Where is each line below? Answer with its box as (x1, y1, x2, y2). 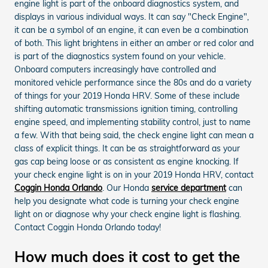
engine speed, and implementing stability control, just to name (14, 116, 251, 127)
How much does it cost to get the (14, 247, 240, 266)
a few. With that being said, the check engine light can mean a (14, 129, 254, 141)
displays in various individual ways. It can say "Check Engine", (14, 11, 249, 22)
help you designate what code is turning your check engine (14, 195, 239, 206)
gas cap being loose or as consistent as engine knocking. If (14, 156, 239, 167)
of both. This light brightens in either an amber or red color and (14, 37, 254, 48)
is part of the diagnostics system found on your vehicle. (14, 50, 226, 62)
